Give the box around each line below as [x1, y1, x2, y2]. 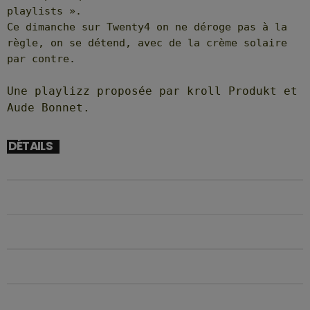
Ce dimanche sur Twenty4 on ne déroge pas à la [7, 21, 287, 34]
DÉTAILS [8, 138, 53, 155]
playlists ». [7, 5, 82, 18]
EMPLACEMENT [7, 293, 86, 309]
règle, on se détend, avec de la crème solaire [7, 37, 287, 50]
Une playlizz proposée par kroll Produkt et [7, 84, 298, 98]
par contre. [7, 53, 75, 66]
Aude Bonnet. [7, 101, 90, 115]
